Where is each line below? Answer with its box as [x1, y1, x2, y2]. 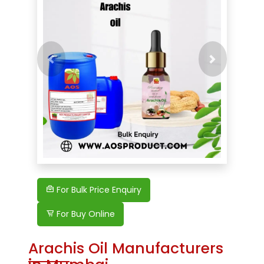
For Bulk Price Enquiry [54, 184, 141, 196]
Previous [50, 58, 90, 72]
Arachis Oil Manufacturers [28, 238, 223, 259]
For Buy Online [54, 208, 115, 220]
